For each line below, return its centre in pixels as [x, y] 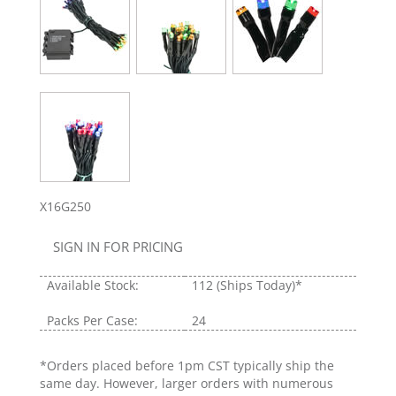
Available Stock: [93, 286]
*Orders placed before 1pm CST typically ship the [187, 366]
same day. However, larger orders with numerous [187, 384]
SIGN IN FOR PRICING [118, 247]
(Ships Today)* [259, 286]
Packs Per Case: [92, 321]
